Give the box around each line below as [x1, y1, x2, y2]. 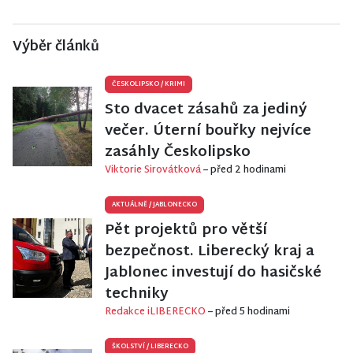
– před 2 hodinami [203, 162, 286, 180]
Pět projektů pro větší [105, 217, 267, 244]
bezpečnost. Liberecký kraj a [105, 239, 314, 266]
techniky [105, 281, 169, 308]
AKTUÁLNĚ [112, 199, 149, 211]
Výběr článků [13, 35, 99, 60]
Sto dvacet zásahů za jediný [105, 97, 307, 124]
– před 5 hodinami [208, 303, 290, 321]
